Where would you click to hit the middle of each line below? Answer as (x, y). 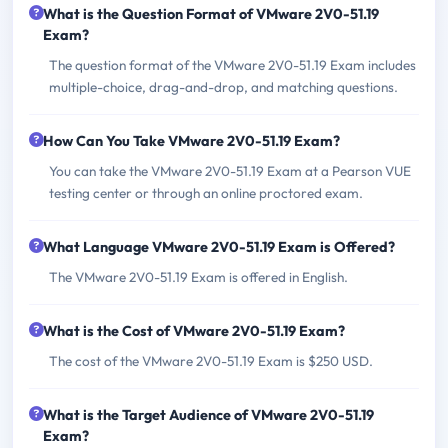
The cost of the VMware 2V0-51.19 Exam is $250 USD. (211, 360)
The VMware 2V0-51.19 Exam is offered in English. (198, 276)
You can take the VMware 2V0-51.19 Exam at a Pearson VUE (230, 170)
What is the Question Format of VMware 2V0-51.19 (211, 13)
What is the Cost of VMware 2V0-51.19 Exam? (194, 330)
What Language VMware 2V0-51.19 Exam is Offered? (219, 246)
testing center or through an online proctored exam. (206, 192)
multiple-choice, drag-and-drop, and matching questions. (223, 86)
